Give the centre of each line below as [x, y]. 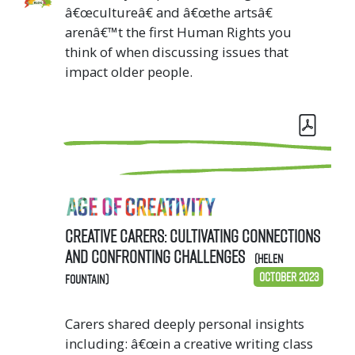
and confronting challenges [157, 256]
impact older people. [129, 71]
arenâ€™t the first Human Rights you [178, 32]
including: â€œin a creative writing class [189, 343]
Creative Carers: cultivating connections [193, 235]
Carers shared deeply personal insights [185, 323]
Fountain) [87, 279]
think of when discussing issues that [177, 52]
